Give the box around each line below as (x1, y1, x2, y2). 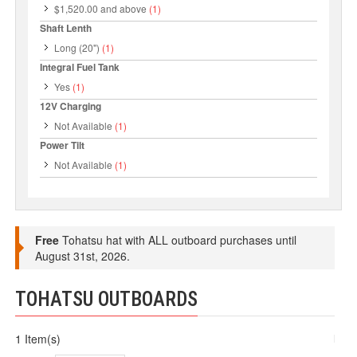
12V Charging (40, 99, 102, 113)
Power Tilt (40, 138, 85, 152)
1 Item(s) (15, 331, 61, 347)
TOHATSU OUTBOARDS (15, 288, 198, 311)
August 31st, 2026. (35, 248, 131, 264)
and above (98, 2, 147, 15)
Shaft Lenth (40, 21, 92, 35)
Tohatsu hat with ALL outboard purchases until (59, 232, 297, 248)
